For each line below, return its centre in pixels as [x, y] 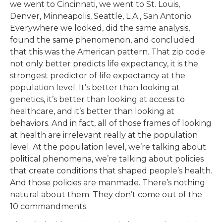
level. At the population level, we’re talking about [108, 147]
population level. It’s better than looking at [95, 87]
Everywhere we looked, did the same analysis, [100, 28]
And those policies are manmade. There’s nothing [108, 182]
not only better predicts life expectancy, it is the [104, 63]
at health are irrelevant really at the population [104, 135]
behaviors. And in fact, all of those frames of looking [111, 123]
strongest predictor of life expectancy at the [98, 75]
